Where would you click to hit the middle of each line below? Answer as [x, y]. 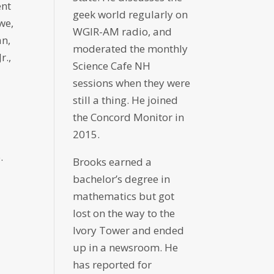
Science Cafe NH [112, 66]
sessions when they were [132, 83]
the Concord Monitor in [129, 117]
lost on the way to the [124, 213]
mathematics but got [124, 196]
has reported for [113, 265]
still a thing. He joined [126, 100]
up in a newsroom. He [126, 248]
